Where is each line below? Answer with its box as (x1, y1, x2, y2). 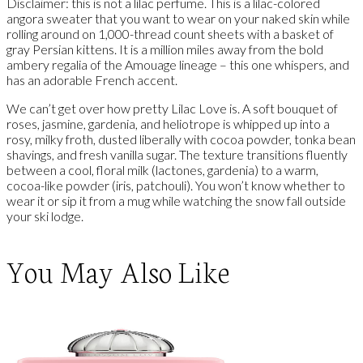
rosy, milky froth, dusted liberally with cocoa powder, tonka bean (6, 131, 356, 147)
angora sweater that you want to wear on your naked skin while (6, 11, 350, 27)
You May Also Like (6, 250, 230, 290)
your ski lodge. (6, 208, 83, 224)
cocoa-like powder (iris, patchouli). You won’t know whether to (6, 177, 345, 194)
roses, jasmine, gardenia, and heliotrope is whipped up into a (6, 116, 330, 132)
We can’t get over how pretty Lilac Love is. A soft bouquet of (6, 100, 338, 117)
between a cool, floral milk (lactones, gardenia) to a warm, (6, 162, 318, 178)
